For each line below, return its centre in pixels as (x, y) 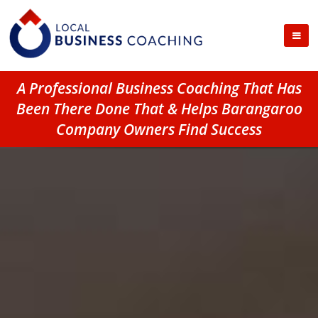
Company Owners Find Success (159, 129)
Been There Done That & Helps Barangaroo (159, 109)
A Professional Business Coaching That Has (159, 88)
